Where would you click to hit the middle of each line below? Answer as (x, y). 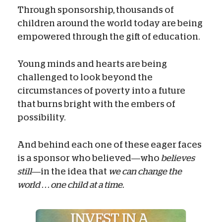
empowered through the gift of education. (109, 36)
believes (178, 158)
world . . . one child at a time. (71, 185)
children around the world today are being (110, 23)
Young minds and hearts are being (92, 64)
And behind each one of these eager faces (110, 144)
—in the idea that (70, 171)
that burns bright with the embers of (96, 104)
